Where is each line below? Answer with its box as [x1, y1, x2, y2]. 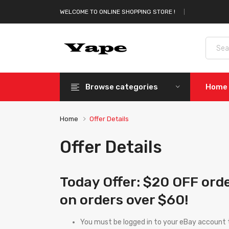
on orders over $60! [60, 192, 189, 208]
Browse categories [85, 82, 158, 91]
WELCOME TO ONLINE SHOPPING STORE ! [60, 8, 175, 15]
